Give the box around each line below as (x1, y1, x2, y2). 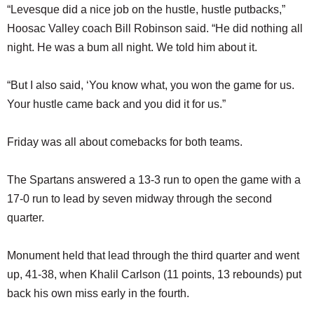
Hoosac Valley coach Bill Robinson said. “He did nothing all (7, 22, 303, 35)
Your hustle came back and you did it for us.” (7, 98, 226, 111)
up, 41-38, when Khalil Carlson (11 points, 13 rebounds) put (7, 268, 301, 281)
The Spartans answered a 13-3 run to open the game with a (7, 174, 301, 186)
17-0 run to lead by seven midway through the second (7, 193, 272, 205)
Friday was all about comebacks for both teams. (7, 136, 243, 149)
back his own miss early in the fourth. (7, 287, 189, 300)
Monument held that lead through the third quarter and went (7, 250, 299, 262)
